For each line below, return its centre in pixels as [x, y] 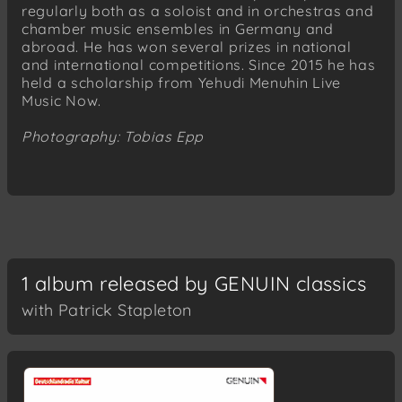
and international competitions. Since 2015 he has [199, 64]
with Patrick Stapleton [107, 310]
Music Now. [61, 100]
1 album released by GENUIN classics [194, 283]
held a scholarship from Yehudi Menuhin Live [182, 82]
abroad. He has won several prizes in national [187, 46]
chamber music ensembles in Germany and [178, 28]
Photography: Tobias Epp [113, 136]
